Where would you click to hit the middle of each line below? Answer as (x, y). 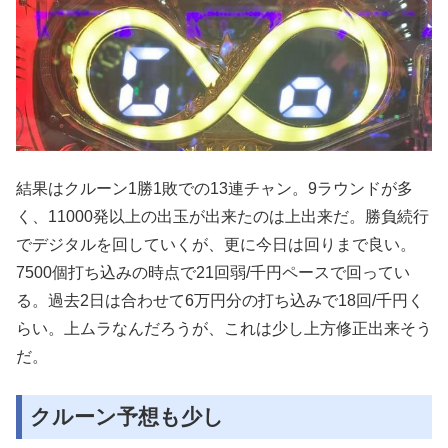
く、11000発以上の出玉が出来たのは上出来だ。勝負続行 (222, 216)
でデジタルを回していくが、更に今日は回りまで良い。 (216, 244)
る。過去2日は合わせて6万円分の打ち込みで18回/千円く (220, 300)
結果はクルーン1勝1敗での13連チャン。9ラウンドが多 (214, 188)
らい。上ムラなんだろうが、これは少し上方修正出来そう (224, 328)
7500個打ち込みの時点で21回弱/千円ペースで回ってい (213, 272)
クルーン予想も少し (127, 416)
